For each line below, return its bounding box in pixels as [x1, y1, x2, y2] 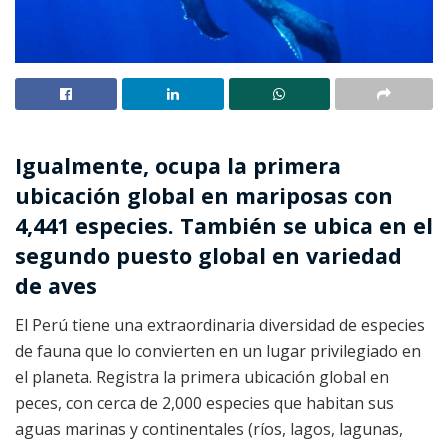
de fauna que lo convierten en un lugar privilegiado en [15, 340, 421, 363]
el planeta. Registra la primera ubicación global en [15, 366, 389, 389]
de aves [15, 271, 97, 301]
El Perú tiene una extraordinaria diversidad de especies [15, 314, 425, 337]
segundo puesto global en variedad [15, 241, 402, 271]
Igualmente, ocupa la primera [15, 151, 341, 181]
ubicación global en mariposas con [15, 181, 393, 211]
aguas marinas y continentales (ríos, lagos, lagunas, [15, 418, 403, 441]
